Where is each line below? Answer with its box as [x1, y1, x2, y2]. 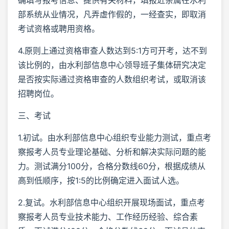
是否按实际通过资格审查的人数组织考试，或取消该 [18, 74, 206, 84]
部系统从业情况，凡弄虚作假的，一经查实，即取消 [18, 9, 206, 19]
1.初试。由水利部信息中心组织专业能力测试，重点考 [18, 132, 211, 143]
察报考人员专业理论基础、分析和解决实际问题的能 [18, 146, 206, 157]
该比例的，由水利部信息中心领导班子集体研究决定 [18, 59, 206, 70]
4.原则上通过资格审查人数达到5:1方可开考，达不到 [18, 45, 207, 56]
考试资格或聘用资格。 [18, 23, 100, 34]
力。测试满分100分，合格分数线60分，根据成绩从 [18, 161, 205, 171]
